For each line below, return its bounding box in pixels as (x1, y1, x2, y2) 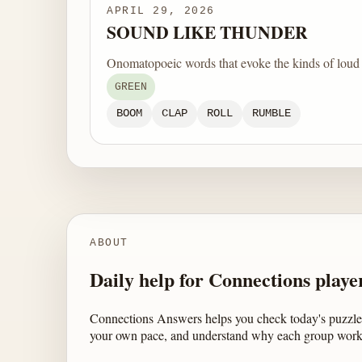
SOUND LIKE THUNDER (107, 19, 308, 44)
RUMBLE (252, 107, 291, 120)
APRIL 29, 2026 (107, 4, 216, 17)
